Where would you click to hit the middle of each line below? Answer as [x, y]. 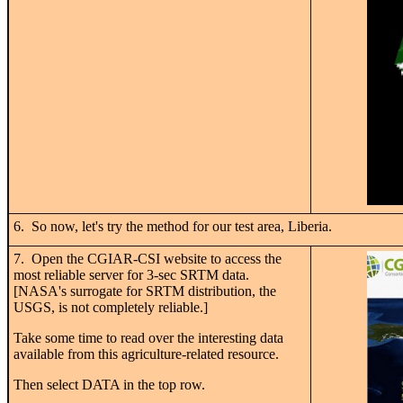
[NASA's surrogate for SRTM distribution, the [145, 291]
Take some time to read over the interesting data [148, 337]
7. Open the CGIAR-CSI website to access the [148, 258]
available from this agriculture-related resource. [146, 354]
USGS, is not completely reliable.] [111, 307]
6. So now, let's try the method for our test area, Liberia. [173, 226]
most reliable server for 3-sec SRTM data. [133, 274]
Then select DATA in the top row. [109, 384]
